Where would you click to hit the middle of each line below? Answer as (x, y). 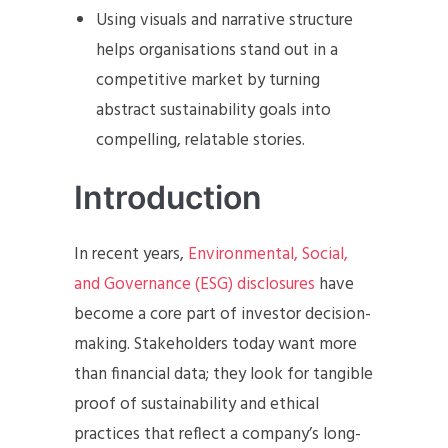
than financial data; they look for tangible (223, 374)
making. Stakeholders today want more (215, 344)
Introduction (168, 197)
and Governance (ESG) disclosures (194, 284)
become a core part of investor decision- (222, 314)
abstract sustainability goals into (214, 110)
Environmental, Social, (268, 254)
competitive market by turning (208, 80)
